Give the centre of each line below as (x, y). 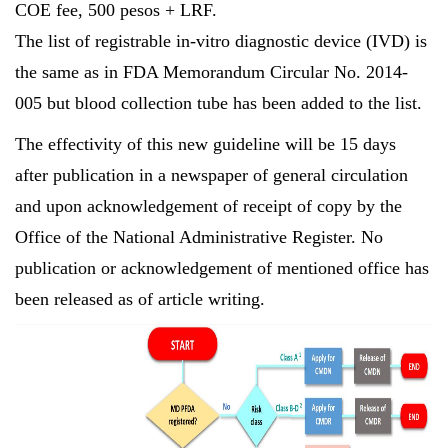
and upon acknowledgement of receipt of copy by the (208, 206)
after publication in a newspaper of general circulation (211, 175)
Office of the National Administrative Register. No (199, 237)
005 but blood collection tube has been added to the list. (218, 103)
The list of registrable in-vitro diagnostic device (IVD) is (221, 41)
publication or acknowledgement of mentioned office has (222, 268)
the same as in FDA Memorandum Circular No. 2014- (211, 72)
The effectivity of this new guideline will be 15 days (205, 144)
